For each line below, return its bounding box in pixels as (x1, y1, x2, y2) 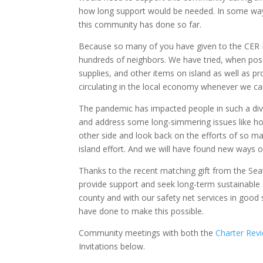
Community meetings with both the (79, 227, 216, 238)
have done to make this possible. (79, 205, 204, 217)
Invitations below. (79, 241, 146, 252)
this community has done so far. (79, 19, 202, 30)
